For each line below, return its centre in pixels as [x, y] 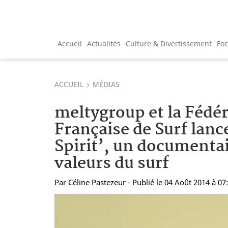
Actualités [104, 43]
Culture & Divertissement [169, 43]
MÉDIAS [106, 84]
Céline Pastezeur [97, 182]
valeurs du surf [112, 163]
